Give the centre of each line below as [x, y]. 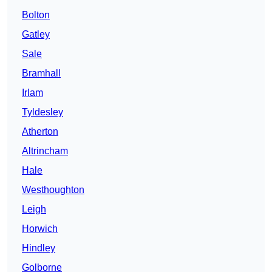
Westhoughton [53, 190]
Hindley [39, 248]
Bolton [36, 15]
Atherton [40, 132]
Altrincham [45, 151]
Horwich [40, 229]
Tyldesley [42, 112]
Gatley [36, 35]
